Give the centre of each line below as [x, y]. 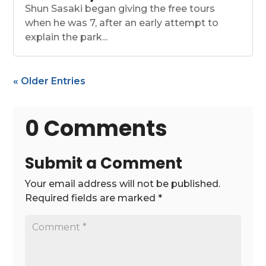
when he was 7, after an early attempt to [122, 23]
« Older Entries [50, 81]
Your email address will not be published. [123, 184]
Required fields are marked [92, 198]
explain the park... [66, 37]
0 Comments [96, 129]
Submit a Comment [104, 164]
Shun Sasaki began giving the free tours [120, 9]
